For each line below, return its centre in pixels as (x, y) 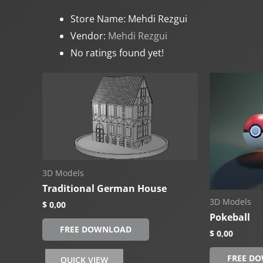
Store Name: (98, 19)
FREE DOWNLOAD (96, 229)
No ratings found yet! (117, 53)
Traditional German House (104, 188)
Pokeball (230, 218)
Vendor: (89, 36)
